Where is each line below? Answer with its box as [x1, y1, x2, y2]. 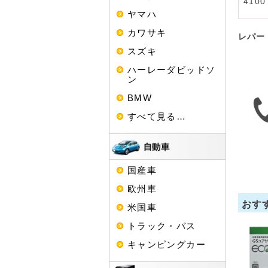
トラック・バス [127, 220, 196, 231]
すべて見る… [127, 111, 187, 121]
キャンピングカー [127, 239, 206, 249]
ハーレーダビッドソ [127, 64, 216, 75]
